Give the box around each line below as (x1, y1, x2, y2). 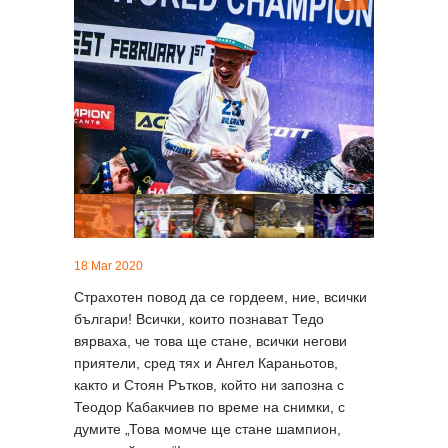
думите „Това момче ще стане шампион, (74, 420, 341, 437)
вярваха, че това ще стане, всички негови (74, 332, 347, 349)
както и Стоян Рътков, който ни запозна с (74, 376, 344, 393)
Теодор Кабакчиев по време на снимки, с (74, 398, 345, 415)
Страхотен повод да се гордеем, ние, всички (74, 288, 367, 305)
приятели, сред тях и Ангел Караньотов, (74, 354, 338, 371)
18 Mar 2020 (74, 258, 143, 273)
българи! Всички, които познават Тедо (74, 310, 324, 327)
